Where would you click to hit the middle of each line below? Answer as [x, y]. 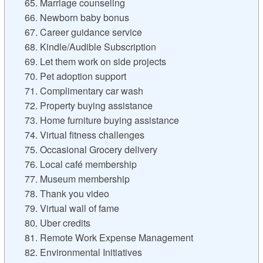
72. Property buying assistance [88, 106]
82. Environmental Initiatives [83, 252]
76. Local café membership [80, 164]
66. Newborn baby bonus [77, 18]
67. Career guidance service [83, 32]
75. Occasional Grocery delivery [91, 150]
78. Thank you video [67, 194]
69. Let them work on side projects [95, 62]
